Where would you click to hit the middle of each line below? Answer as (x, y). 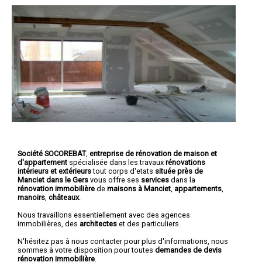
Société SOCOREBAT (52, 153)
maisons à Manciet (139, 188)
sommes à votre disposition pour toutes (86, 250)
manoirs (31, 197)
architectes (98, 223)
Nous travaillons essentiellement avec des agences (104, 215)
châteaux (64, 197)
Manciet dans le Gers (54, 180)
